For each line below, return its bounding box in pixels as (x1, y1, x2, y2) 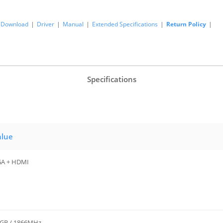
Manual (63, 20, 84, 28)
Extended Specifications (92, 20, 158, 28)
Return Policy (166, 20, 206, 28)
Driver (37, 20, 54, 28)
